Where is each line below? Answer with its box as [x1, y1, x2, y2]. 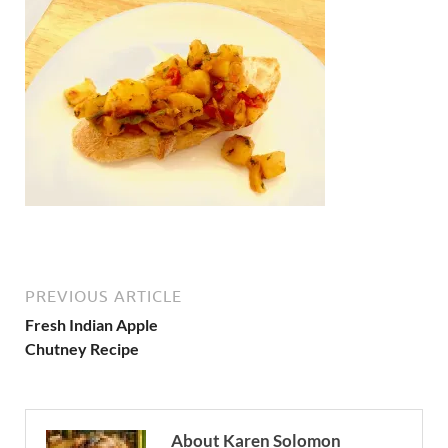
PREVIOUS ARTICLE [25, 287, 182, 305]
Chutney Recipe [25, 339, 139, 358]
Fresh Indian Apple [25, 315, 158, 334]
